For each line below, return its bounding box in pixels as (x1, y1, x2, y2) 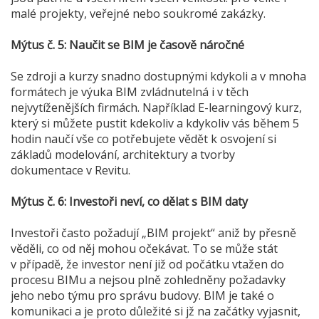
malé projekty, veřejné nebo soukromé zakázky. (11, 6, 266, 22)
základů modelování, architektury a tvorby (11, 147, 235, 163)
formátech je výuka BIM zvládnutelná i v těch (11, 84, 249, 100)
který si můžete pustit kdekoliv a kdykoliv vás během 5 (11, 115, 299, 132)
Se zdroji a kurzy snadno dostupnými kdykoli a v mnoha (11, 68, 306, 85)
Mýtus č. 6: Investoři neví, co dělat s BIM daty (11, 194, 248, 210)
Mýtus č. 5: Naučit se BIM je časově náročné (11, 37, 244, 53)
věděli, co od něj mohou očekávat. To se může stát (11, 241, 278, 257)
